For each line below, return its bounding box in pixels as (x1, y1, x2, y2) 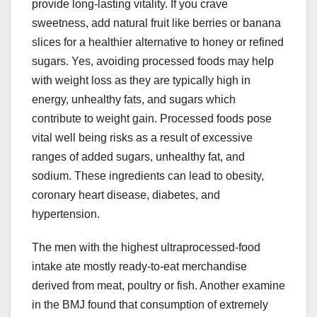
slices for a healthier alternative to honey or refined (32, 36, 284, 49)
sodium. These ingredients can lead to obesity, (32, 170, 264, 183)
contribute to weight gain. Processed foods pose (32, 113, 272, 125)
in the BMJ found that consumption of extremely (32, 299, 268, 311)
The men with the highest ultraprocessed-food (32, 241, 260, 254)
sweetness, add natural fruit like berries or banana (32, 17, 281, 30)
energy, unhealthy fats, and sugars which (32, 93, 236, 106)
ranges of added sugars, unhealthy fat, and (32, 151, 245, 163)
